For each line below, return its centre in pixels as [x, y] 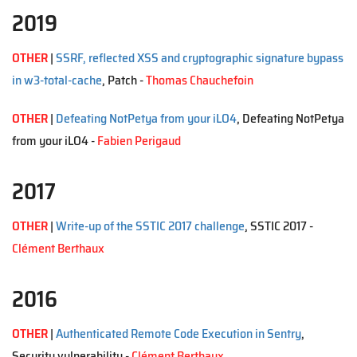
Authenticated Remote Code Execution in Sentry [178, 333]
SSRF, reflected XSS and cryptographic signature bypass [200, 58]
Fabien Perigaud [139, 141]
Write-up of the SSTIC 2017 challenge [150, 226]
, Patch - [124, 80]
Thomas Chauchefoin [200, 80]
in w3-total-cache [57, 80]
